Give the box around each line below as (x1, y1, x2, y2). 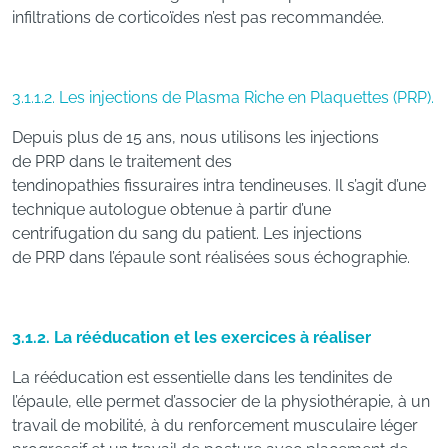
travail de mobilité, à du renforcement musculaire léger (12, 416, 418, 435)
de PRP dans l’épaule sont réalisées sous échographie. (12, 248, 410, 267)
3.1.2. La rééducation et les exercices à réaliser (12, 328, 371, 347)
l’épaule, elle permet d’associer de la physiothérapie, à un (12, 392, 430, 411)
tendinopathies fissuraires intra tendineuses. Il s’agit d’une (12, 176, 426, 195)
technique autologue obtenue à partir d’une (12, 200, 331, 219)
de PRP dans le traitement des (12, 152, 232, 171)
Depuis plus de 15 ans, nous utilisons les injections (12, 128, 379, 147)
